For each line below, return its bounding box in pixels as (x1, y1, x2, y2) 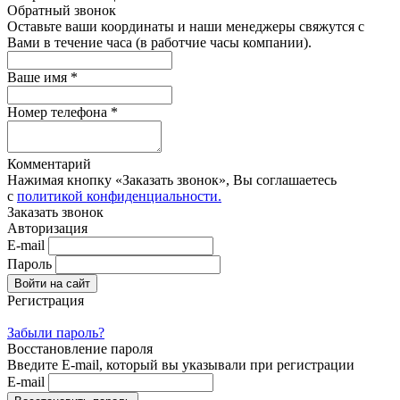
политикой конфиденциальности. (17, 187, 221, 204)
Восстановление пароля (7, 340, 153, 356)
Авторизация (7, 220, 87, 236)
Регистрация (7, 292, 84, 308)
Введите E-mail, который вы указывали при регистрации (7, 356, 354, 372)
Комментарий (7, 155, 91, 171)
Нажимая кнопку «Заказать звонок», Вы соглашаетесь (7, 171, 337, 187)
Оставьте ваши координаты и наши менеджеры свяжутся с (7, 18, 364, 34)
